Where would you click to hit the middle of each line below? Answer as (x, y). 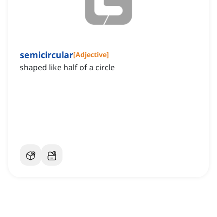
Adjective (91, 55)
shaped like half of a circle (67, 68)
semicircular (46, 55)
